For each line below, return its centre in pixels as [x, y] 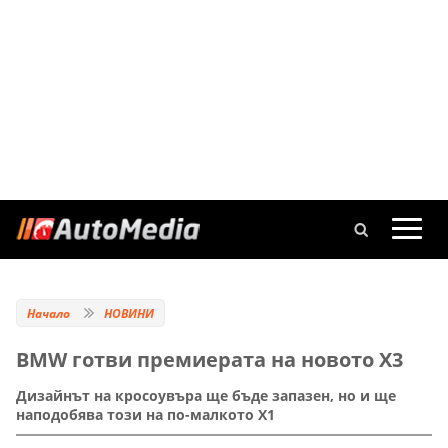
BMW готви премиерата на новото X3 [209, 359]
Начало [48, 313]
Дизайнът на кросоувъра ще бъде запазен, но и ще [206, 396]
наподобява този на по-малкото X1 [145, 415]
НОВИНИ [129, 313]
